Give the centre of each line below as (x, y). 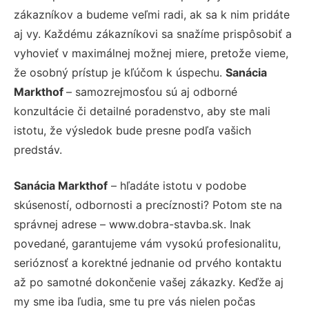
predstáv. (38, 149)
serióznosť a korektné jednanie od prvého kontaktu (148, 262)
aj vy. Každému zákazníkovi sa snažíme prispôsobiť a (153, 33)
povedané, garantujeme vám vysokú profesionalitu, (147, 243)
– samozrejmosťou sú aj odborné (152, 91)
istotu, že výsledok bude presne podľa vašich (132, 130)
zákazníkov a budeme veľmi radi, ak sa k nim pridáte (152, 14)
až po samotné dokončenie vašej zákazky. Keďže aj (149, 282)
